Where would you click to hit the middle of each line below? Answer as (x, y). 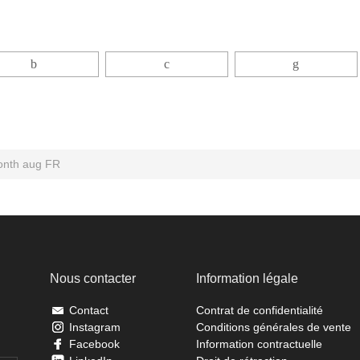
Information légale (247, 279)
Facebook (95, 344)
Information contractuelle (259, 344)
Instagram (95, 327)
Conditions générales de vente (273, 327)
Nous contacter (93, 279)
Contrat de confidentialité (259, 311)
